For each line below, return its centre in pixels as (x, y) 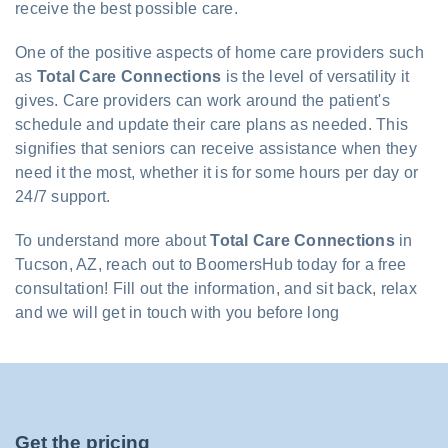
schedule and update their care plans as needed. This (211, 125)
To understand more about (113, 241)
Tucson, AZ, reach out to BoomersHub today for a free (210, 265)
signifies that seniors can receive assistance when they (216, 149)
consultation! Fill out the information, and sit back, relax (216, 289)
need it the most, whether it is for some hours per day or (217, 173)
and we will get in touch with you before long (177, 313)
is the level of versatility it (315, 77)
